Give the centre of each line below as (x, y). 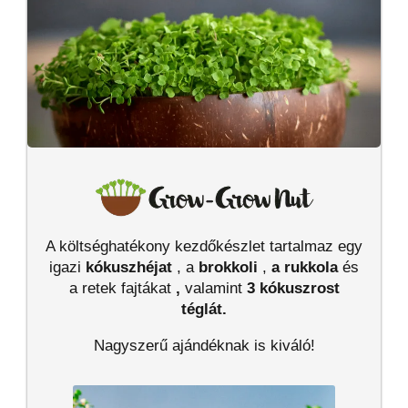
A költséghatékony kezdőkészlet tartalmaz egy (204, 246)
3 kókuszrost (293, 288)
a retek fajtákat (122, 288)
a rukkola (305, 267)
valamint (215, 288)
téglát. (204, 309)
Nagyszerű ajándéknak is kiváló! (204, 345)
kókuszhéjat (129, 267)
